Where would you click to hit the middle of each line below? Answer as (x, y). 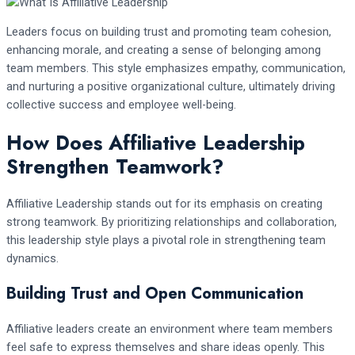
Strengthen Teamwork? (115, 166)
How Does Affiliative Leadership (156, 142)
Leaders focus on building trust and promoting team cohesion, (169, 32)
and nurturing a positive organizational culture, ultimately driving (171, 87)
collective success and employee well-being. (121, 105)
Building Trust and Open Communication (155, 293)
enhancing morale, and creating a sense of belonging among (164, 50)
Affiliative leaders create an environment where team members (170, 328)
